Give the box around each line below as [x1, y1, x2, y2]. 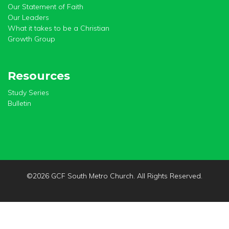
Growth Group [8, 34, 55, 43]
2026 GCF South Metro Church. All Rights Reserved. [33, 171, 202, 180]
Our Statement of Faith [8, 2, 83, 11]
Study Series [8, 88, 49, 97]
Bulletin [8, 99, 31, 108]
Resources [8, 69, 70, 83]
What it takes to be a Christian [8, 24, 109, 33]
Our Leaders [8, 13, 49, 22]
